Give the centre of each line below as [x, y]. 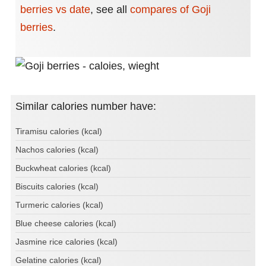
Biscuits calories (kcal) [57, 187]
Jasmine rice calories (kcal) [66, 242]
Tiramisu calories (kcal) [59, 132]
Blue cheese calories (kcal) [66, 224]
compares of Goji [170, 10]
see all [113, 10]
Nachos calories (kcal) [57, 150]
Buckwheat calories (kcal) [63, 168]
